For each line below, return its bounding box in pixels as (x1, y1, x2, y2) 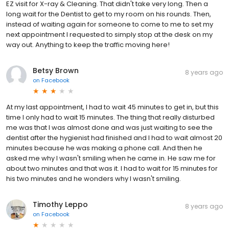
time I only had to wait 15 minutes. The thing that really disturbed (6, 112, 215, 122)
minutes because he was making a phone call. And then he (6, 143, 202, 153)
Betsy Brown (33, 65, 79, 76)
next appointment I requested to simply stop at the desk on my (6, 29, 213, 39)
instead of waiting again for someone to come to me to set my (6, 19, 213, 29)
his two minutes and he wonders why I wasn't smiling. (6, 173, 181, 184)
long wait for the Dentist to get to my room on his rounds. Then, (6, 9, 211, 19)
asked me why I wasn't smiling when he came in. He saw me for (6, 153, 216, 163)
